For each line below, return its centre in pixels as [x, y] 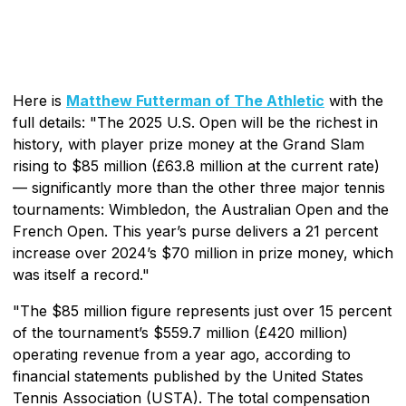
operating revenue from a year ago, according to [182, 354]
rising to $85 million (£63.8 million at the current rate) [196, 165]
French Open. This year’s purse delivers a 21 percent [195, 231]
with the [354, 100]
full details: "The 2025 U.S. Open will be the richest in [195, 122]
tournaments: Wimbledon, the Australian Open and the [201, 209]
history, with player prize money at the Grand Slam [188, 144]
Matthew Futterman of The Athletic [195, 100]
